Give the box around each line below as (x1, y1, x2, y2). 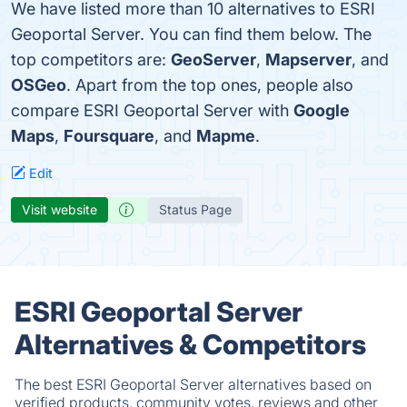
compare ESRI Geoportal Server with (11, 101, 293, 120)
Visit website (22, 202, 97, 217)
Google (293, 101, 350, 120)
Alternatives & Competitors (15, 328, 366, 361)
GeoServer (171, 50, 256, 69)
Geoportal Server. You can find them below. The (11, 25, 372, 44)
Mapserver (265, 50, 352, 69)
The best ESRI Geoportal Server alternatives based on (15, 375, 372, 393)
